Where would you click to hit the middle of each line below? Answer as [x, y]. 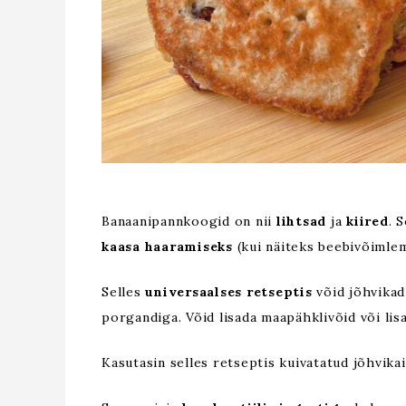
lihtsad [303, 221]
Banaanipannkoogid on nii [189, 221]
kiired [367, 221]
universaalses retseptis [229, 291]
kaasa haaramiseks [167, 246]
